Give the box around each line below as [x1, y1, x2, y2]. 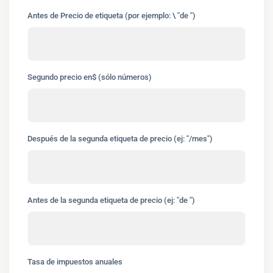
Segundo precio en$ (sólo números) [27, 73, 152, 82]
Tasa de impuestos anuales [27, 257, 122, 266]
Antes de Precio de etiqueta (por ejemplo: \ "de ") [27, 11, 196, 20]
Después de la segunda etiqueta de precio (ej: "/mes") [27, 134, 213, 143]
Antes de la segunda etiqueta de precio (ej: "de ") [27, 196, 195, 205]
